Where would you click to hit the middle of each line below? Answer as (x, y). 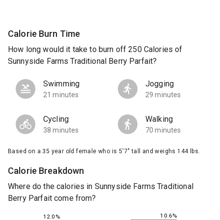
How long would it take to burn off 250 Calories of (95, 50)
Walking (159, 119)
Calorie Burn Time (44, 33)
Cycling (56, 119)
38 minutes (61, 130)
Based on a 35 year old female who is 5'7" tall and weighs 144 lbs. (104, 151)
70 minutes (163, 130)
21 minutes (61, 95)
